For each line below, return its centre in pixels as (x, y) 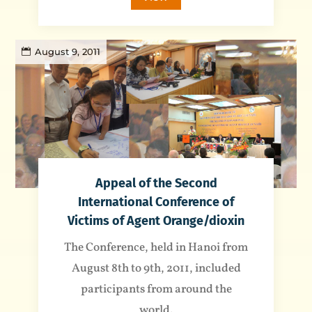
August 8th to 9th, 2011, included (156, 269)
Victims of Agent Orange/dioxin (156, 221)
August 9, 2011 (68, 52)
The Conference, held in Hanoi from (156, 248)
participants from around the (156, 290)
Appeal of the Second (156, 184)
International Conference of (156, 202)
